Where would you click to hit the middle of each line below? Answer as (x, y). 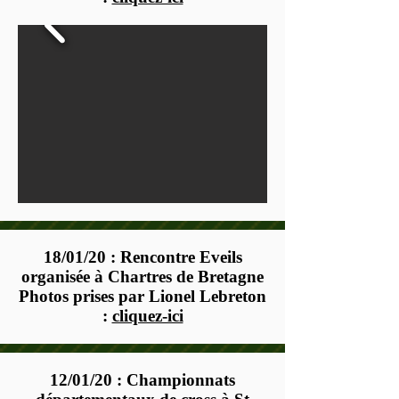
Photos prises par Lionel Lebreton (142, 296)
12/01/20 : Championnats (142, 380)
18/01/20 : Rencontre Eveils (142, 257)
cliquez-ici (147, 316)
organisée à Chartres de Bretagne (142, 277)
